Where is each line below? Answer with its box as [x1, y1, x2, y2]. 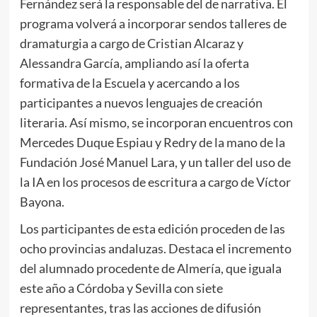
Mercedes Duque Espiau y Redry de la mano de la [19, 134, 285, 151]
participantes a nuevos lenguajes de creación [19, 95, 263, 111]
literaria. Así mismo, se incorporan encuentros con [19, 115, 293, 131]
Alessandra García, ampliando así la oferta [19, 55, 249, 71]
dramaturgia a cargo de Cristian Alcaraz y [19, 35, 243, 52]
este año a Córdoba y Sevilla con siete [19, 280, 223, 296]
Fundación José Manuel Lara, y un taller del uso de [19, 154, 291, 171]
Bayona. [19, 194, 67, 210]
